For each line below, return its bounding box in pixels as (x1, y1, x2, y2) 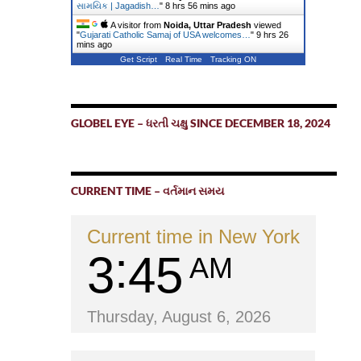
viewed (251, 20, 281, 30)
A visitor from (108, 20, 164, 30)
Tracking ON (210, 55, 256, 64)
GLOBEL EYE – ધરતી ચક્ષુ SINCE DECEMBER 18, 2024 (70, 116, 330, 130)
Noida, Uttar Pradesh (163, 20, 251, 30)
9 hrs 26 (255, 30, 288, 39)
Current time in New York (86, 226, 300, 247)
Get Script (119, 55, 157, 64)
